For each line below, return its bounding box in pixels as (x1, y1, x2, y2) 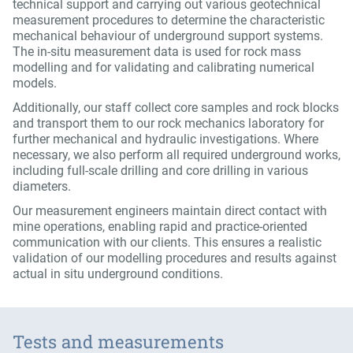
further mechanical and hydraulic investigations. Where (13, 132, 318, 147)
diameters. (13, 179, 71, 195)
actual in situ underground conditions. (13, 266, 223, 282)
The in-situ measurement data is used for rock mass (13, 44, 301, 60)
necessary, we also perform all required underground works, (13, 147, 340, 163)
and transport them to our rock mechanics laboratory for (13, 116, 324, 132)
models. (13, 76, 57, 91)
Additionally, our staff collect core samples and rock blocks (13, 100, 339, 116)
